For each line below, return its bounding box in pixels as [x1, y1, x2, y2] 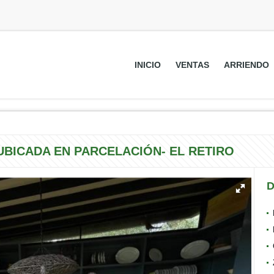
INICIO [134, 60, 161, 70]
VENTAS [175, 60, 209, 70]
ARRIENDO [223, 60, 269, 70]
